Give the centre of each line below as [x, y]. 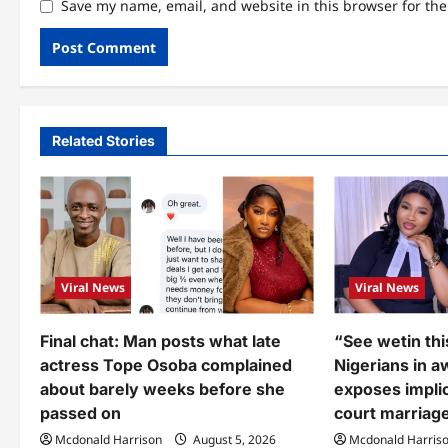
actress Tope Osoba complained [166, 364]
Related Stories [103, 141]
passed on [80, 412]
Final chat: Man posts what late [160, 340]
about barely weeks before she [162, 388]
